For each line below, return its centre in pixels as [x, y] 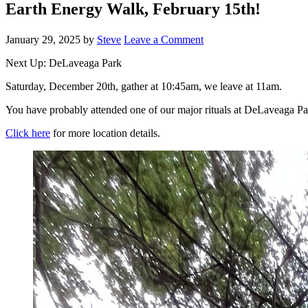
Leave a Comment [164, 39]
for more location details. [105, 133]
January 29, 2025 [43, 39]
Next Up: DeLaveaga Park [64, 63]
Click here [28, 133]
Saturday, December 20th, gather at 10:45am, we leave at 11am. [144, 86]
